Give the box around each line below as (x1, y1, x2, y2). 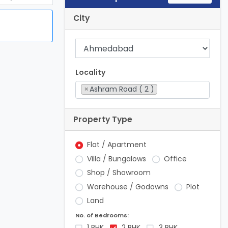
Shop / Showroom (87, 167, 151, 178)
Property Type (73, 114, 132, 125)
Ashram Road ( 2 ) (90, 84, 155, 95)
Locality (75, 67, 105, 78)
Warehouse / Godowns (87, 181, 169, 192)
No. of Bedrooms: (75, 211, 129, 219)
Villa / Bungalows (87, 153, 147, 164)
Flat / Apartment (87, 139, 147, 150)
